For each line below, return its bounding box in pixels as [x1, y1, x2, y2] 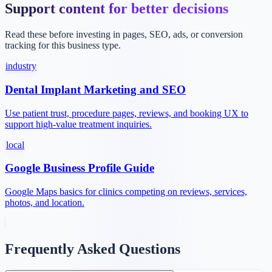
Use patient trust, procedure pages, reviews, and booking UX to [5, 107, 248, 118]
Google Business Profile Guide [5, 161, 154, 175]
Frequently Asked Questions [5, 240, 180, 257]
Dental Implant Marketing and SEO [5, 83, 186, 96]
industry [5, 61, 36, 72]
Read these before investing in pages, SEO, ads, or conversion [5, 29, 243, 40]
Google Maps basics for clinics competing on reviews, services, [5, 186, 247, 197]
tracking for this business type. [5, 40, 121, 51]
